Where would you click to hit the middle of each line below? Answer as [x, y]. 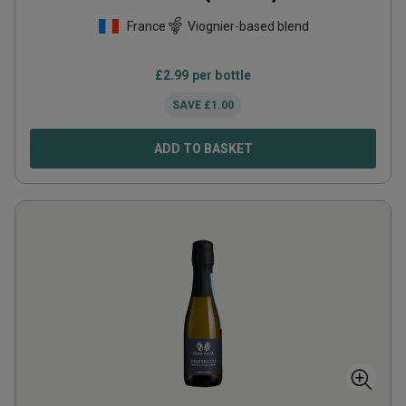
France [146, 26]
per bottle [220, 75]
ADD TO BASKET [203, 149]
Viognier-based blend [248, 26]
